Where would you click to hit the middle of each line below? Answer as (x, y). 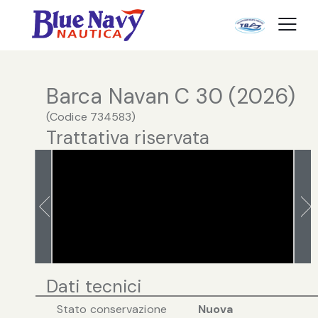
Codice (68, 116)
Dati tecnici (94, 286)
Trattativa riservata (128, 137)
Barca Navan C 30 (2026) (171, 96)
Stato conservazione (112, 309)
